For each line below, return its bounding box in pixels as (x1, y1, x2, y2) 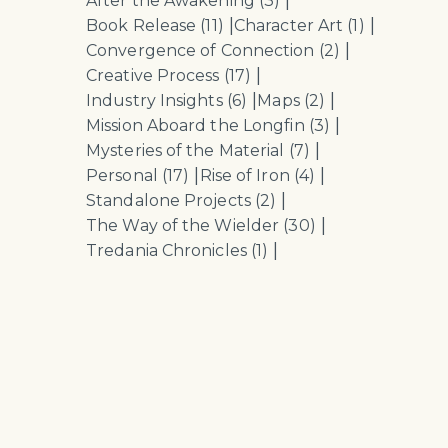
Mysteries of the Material (86, 141, 289, 160)
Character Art (233, 16, 348, 35)
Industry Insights (86, 91, 227, 110)
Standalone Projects (86, 191, 256, 210)
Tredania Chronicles (86, 241, 252, 260)
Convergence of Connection (86, 41, 319, 60)
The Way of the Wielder (86, 216, 284, 235)
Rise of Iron (199, 166, 294, 185)
